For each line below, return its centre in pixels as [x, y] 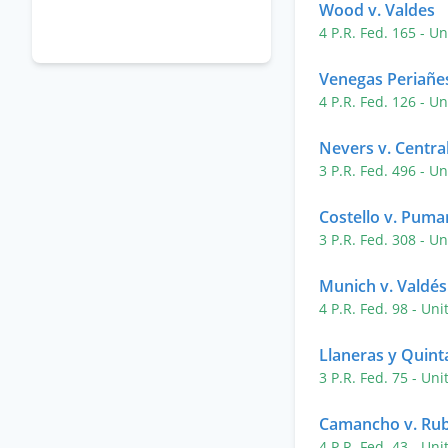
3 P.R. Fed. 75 [365, 377]
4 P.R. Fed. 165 [369, 32]
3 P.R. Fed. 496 [369, 170]
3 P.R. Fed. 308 [369, 239]
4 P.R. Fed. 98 [365, 308]
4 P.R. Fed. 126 [369, 101]
